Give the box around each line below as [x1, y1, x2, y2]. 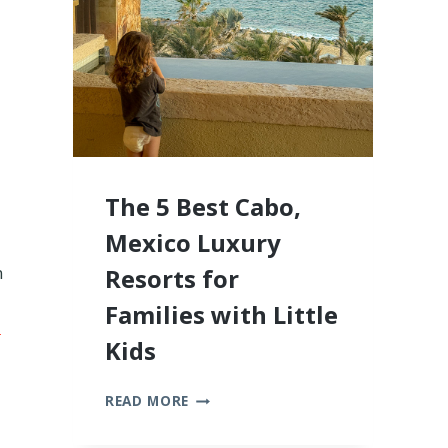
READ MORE [105, 391, 190, 411]
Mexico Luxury [105, 226, 281, 260]
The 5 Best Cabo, [105, 190, 301, 224]
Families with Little [105, 298, 338, 332]
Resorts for [105, 262, 239, 296]
